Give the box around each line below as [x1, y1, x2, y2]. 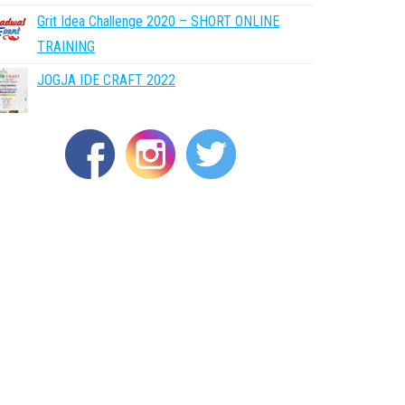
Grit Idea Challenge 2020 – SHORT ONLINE [37, 13, 279, 30]
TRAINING [37, 38, 95, 55]
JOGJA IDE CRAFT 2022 [37, 71, 175, 89]
